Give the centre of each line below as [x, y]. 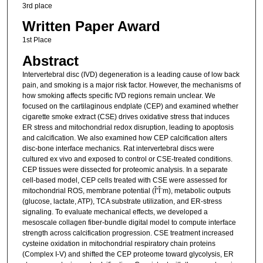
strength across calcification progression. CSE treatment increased [128, 233]
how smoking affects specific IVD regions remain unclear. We [119, 95]
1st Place [37, 40]
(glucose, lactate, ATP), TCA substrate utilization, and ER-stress [122, 201]
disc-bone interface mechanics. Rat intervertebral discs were [118, 148]
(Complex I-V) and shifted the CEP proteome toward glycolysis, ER [128, 254]
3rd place [37, 6]
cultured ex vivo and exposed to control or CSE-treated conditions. [127, 159]
